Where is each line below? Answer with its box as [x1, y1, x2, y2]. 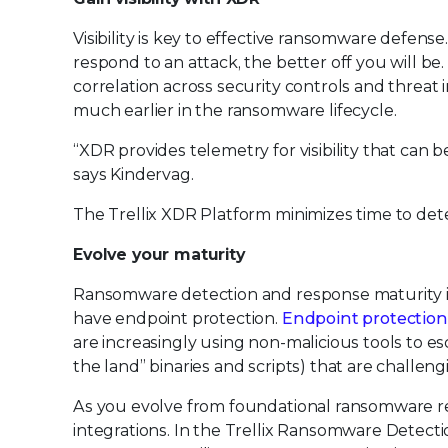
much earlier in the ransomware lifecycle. [73, 101, 397, 120]
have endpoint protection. [73, 309, 282, 328]
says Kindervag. [73, 165, 194, 184]
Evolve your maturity [73, 245, 245, 264]
